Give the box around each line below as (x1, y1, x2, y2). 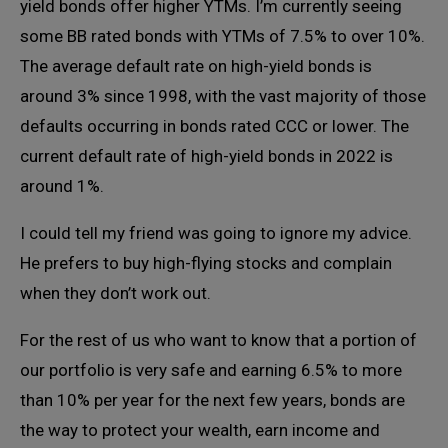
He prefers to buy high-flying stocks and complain (20, 253, 392, 273)
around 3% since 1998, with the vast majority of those (20, 86, 426, 106)
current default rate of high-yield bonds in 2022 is (20, 146, 393, 166)
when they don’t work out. (20, 283, 211, 303)
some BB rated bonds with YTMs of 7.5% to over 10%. (20, 26, 425, 46)
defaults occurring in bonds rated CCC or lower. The (20, 116, 409, 136)
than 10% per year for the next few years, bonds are (20, 390, 405, 410)
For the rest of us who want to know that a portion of (20, 330, 417, 350)
